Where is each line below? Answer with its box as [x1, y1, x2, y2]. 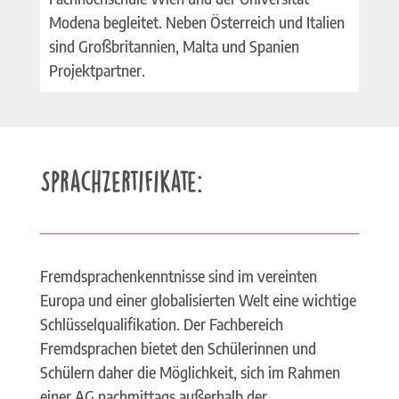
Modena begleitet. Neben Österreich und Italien [48, 12, 345, 32]
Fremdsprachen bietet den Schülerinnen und [39, 338, 316, 358]
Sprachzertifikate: [39, 166, 202, 193]
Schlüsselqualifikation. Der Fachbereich [39, 313, 283, 334]
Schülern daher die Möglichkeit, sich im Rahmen [39, 362, 340, 382]
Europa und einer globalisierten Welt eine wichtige [39, 289, 356, 310]
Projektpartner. [48, 60, 145, 80]
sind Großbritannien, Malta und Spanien [48, 36, 299, 56]
